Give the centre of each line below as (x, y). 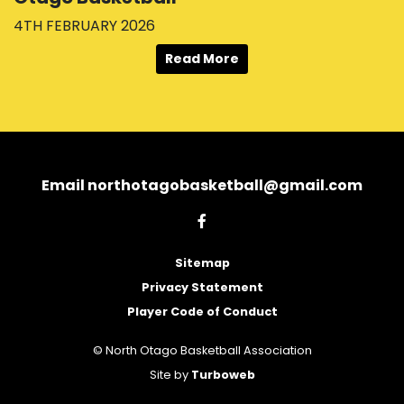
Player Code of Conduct (202, 312)
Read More (202, 58)
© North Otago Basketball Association (202, 350)
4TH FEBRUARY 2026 (84, 25)
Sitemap (202, 263)
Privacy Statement (202, 287)
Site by (170, 375)
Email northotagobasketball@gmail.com (202, 185)
